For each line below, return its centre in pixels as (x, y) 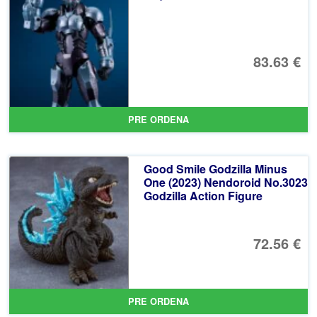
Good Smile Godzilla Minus (215, 168)
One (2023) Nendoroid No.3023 (225, 182)
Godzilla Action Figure (203, 195)
